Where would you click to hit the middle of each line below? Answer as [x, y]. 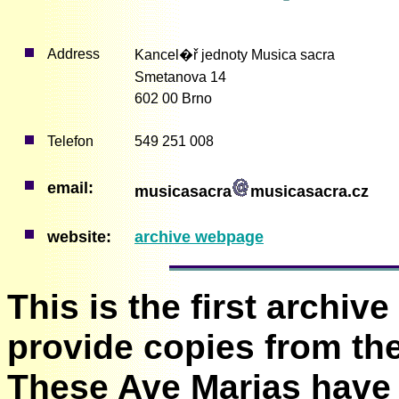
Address [73, 54]
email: [70, 188]
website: [84, 237]
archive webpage [199, 237]
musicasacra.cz [309, 192]
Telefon [70, 142]
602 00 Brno [173, 99]
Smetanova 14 [180, 77]
